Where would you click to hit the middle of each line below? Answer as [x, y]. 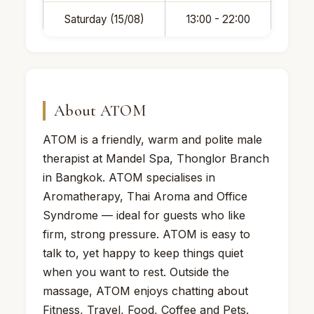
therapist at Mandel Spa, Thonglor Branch [156, 158]
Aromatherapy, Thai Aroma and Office [145, 196]
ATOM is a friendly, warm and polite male [152, 139]
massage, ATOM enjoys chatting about [145, 291]
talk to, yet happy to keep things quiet [143, 253]
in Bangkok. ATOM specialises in [129, 177]
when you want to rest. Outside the [136, 272]
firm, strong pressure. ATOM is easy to [146, 234]
